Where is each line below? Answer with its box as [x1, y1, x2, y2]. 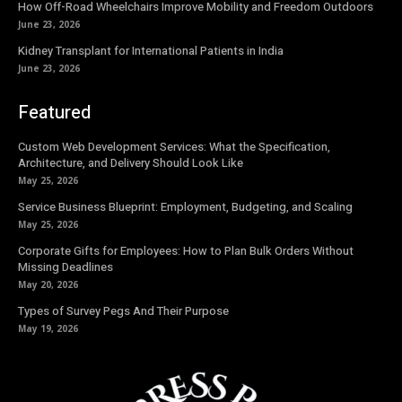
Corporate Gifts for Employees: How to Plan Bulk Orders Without [18, 242, 354, 259]
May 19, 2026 [18, 322, 78, 335]
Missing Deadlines [18, 258, 113, 275]
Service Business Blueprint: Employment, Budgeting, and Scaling [18, 198, 353, 215]
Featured [18, 100, 91, 126]
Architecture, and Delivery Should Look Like [18, 154, 243, 171]
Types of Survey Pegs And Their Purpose [18, 302, 229, 319]
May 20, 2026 [18, 278, 78, 291]
